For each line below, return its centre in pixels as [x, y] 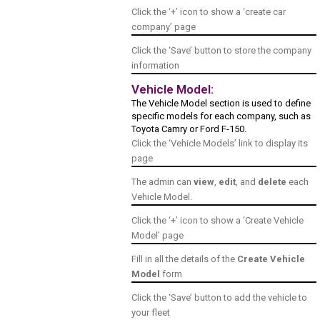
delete [272, 182]
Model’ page [158, 236]
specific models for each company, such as [221, 116]
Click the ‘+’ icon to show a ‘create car [209, 12]
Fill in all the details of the [185, 259]
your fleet [151, 313]
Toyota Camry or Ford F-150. [189, 129]
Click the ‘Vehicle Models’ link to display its [220, 144]
